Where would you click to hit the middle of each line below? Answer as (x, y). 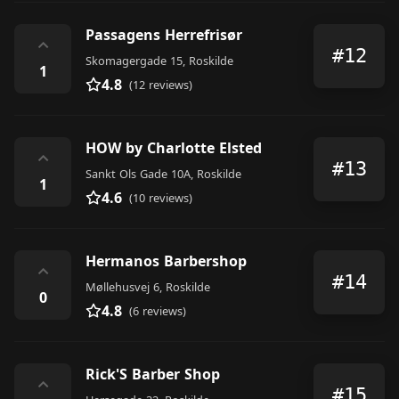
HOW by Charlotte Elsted (174, 147)
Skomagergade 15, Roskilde (159, 60)
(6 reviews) (158, 310)
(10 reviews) (161, 197)
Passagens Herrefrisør (164, 34)
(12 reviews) (161, 84)
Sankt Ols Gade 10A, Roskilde (163, 173)
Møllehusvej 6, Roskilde (148, 286)
